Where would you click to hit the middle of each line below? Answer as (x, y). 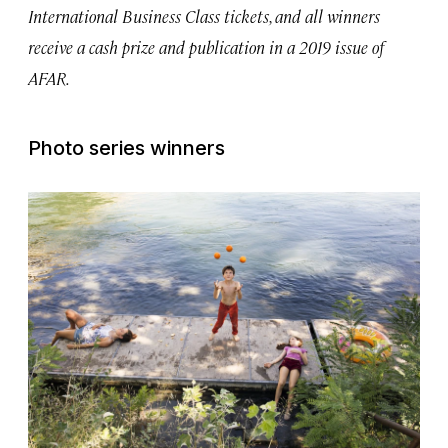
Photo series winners (126, 147)
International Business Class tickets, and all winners (204, 15)
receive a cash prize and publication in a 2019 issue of (206, 46)
